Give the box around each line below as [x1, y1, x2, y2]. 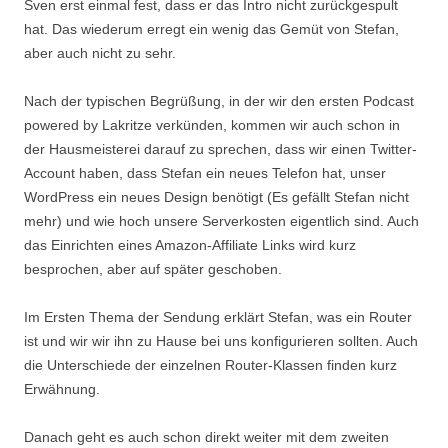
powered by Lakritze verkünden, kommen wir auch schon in [24, 117, 400, 133]
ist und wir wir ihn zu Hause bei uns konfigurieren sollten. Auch [24, 333, 418, 349]
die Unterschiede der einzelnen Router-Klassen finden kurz [24, 357, 397, 373]
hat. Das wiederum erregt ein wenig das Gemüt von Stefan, [24, 21, 399, 37]
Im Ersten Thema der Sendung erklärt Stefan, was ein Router [24, 309, 412, 325]
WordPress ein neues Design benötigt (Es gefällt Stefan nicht [24, 189, 409, 205]
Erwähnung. [24, 381, 100, 397]
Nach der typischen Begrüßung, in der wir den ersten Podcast [24, 93, 414, 109]
